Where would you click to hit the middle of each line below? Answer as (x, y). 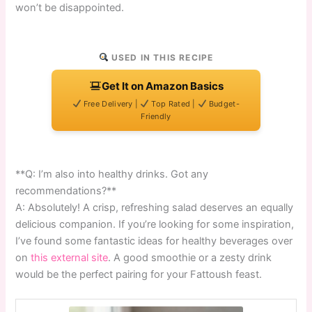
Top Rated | (174, 103)
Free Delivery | (111, 103)
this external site (70, 257)
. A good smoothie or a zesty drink (190, 257)
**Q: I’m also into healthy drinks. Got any (112, 174)
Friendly (156, 116)
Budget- (223, 103)
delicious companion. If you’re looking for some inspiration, (155, 224)
